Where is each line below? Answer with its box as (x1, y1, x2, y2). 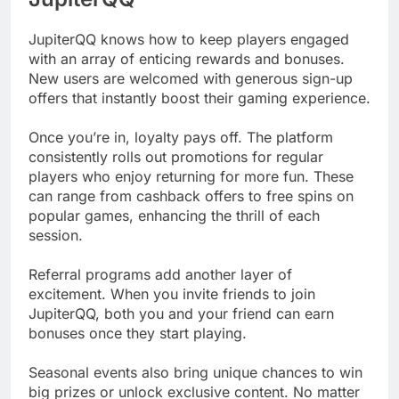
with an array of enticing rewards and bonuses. (28, 50, 345, 69)
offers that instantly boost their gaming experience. (28, 89, 370, 108)
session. (28, 226, 83, 245)
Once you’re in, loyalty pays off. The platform (28, 128, 333, 147)
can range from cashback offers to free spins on (28, 187, 354, 206)
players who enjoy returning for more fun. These (28, 167, 354, 186)
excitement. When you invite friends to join (28, 285, 315, 304)
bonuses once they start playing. (28, 324, 247, 343)
